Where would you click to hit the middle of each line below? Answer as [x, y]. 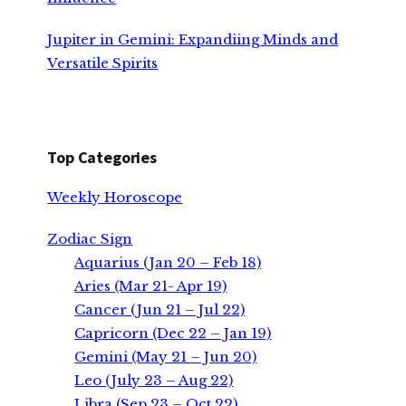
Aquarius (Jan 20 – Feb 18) [168, 262]
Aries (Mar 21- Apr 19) [151, 285]
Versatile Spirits [103, 63]
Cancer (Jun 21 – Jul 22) [160, 309]
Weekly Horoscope [115, 197]
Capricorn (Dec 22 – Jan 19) [173, 333]
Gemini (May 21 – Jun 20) [166, 356]
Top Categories [102, 157]
